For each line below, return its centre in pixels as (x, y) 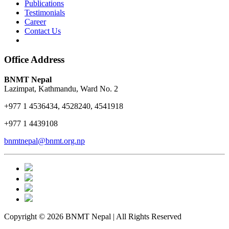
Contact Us (43, 31)
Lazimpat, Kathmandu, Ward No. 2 (61, 89)
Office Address (34, 60)
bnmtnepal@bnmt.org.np (44, 141)
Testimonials (45, 12)
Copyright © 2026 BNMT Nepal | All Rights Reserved (93, 217)
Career (35, 21)
